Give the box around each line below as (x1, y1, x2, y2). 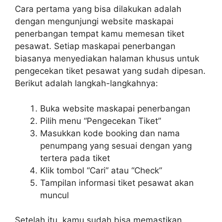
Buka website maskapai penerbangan (40, 103, 190, 113)
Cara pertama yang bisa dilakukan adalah (15, 4, 181, 14)
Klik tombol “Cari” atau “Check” (40, 165, 162, 175)
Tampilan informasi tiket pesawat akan (40, 177, 194, 188)
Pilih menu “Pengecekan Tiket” (40, 115, 161, 126)
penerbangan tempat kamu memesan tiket (15, 29, 184, 39)
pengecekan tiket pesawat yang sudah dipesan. (15, 66, 206, 76)
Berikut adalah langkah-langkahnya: (15, 78, 158, 88)
